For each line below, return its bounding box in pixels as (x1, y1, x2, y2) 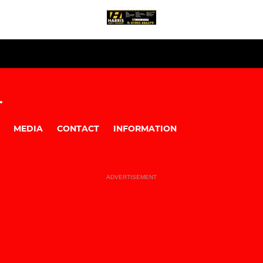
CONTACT (57, 123, 99, 134)
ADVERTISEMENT (106, 174, 157, 181)
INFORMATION (113, 123, 177, 134)
